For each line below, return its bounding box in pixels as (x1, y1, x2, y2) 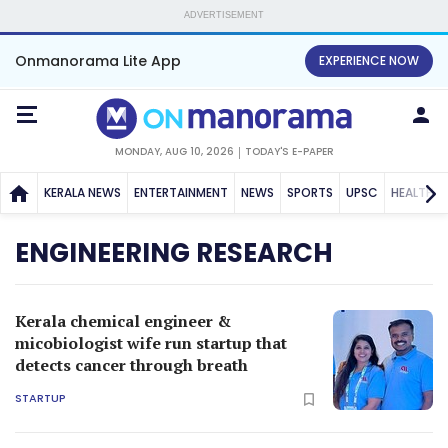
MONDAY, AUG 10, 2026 (114, 143, 234, 159)
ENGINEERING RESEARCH (15, 234, 333, 271)
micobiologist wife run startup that (15, 331, 287, 354)
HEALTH (391, 183, 434, 201)
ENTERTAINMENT (134, 183, 228, 201)
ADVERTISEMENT (184, 10, 264, 20)
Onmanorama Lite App (15, 51, 181, 71)
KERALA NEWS (44, 183, 121, 201)
